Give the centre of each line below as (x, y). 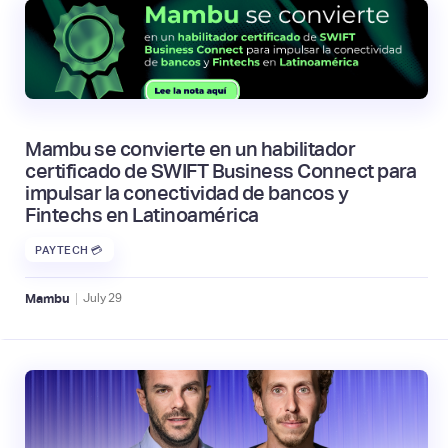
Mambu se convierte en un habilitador (190, 149)
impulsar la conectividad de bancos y (186, 193)
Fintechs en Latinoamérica (142, 215)
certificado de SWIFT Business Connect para (220, 171)
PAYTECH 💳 (69, 249)
